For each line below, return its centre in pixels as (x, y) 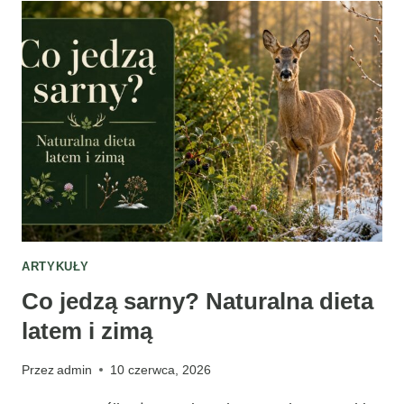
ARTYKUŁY (56, 266)
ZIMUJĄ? (197, 114)
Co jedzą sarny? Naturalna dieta (197, 302)
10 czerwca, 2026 (161, 369)
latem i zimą (87, 331)
